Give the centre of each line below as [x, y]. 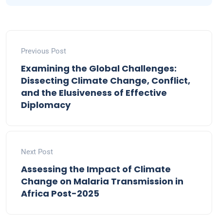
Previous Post [44, 51]
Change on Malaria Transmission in [102, 182]
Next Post [37, 152]
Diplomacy [46, 105]
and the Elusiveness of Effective [94, 93]
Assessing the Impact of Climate [96, 169]
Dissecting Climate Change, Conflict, [106, 81]
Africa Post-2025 [60, 194]
